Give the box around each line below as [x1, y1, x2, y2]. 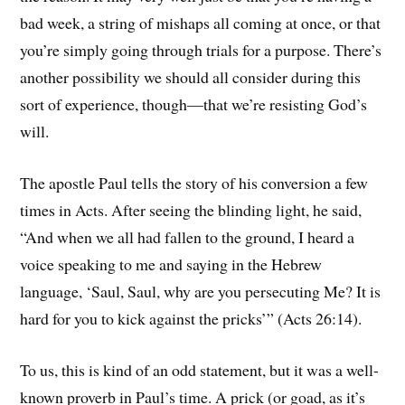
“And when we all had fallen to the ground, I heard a [20, 226, 355, 249]
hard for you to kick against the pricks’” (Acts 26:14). [20, 307, 363, 330]
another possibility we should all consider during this [20, 66, 362, 89]
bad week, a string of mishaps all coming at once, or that [20, 12, 381, 34]
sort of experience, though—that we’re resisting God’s [20, 93, 368, 116]
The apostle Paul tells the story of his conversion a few [20, 172, 369, 194]
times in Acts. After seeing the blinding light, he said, [20, 199, 363, 221]
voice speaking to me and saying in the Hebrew [20, 253, 323, 276]
